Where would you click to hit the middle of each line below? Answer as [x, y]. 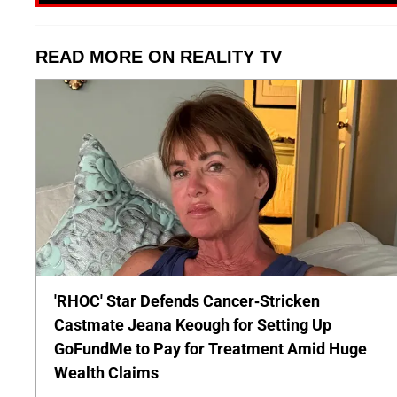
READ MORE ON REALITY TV [159, 57]
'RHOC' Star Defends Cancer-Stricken [187, 301]
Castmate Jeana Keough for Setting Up [193, 325]
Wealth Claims [106, 373]
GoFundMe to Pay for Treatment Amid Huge [210, 349]
